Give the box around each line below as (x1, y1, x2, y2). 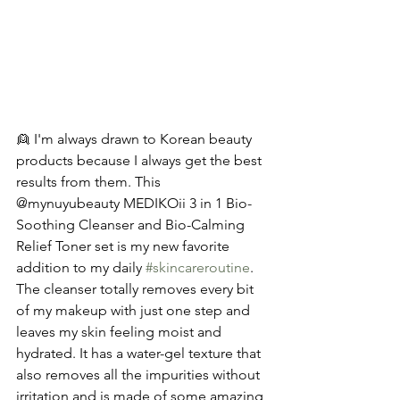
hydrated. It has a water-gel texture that (16, 345, 264, 362)
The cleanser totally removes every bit (16, 280, 257, 297)
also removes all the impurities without (16, 366, 263, 383)
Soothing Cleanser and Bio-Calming (16, 216, 248, 233)
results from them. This (16, 173, 164, 190)
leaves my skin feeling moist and (16, 323, 225, 340)
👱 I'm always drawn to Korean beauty (16, 130, 255, 147)
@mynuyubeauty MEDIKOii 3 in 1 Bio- (16, 195, 252, 212)
